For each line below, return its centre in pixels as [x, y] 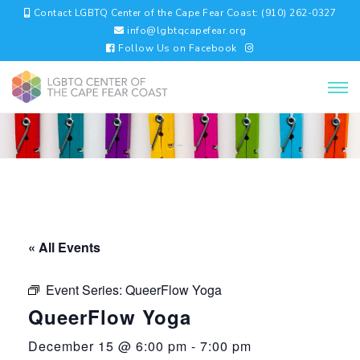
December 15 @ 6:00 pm [108, 346]
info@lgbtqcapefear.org [185, 31]
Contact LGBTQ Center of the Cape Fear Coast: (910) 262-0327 [184, 13]
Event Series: [86, 289]
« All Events [64, 247]
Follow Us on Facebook [176, 48]
